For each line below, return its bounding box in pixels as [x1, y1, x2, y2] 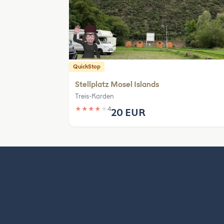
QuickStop [73, 63, 100, 70]
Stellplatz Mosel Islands [75, 80, 159, 89]
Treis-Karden [75, 92, 114, 100]
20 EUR [111, 106, 145, 118]
